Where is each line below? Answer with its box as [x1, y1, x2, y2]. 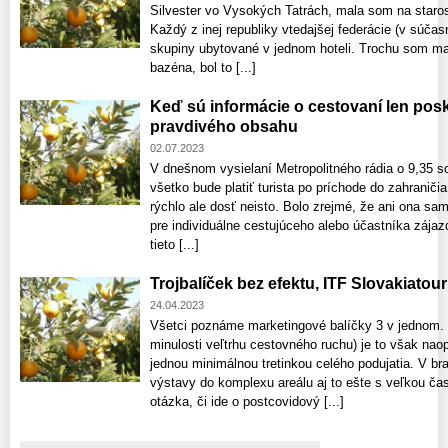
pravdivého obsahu [150, 118, 298, 136]
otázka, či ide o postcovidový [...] [150, 394, 344, 410]
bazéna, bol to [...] [150, 60, 256, 76]
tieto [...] [150, 237, 199, 253]
